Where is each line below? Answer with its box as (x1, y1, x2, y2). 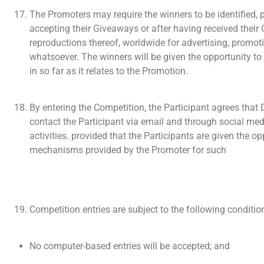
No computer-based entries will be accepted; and (29, 240, 230, 252)
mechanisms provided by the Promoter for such (29, 144, 226, 156)
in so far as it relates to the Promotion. (29, 65, 188, 77)
